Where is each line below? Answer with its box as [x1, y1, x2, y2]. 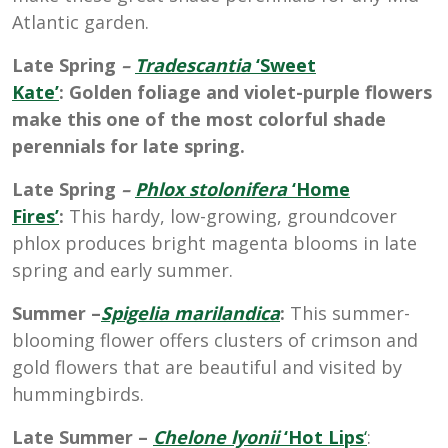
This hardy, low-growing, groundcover [69, 203, 397, 228]
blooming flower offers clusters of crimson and [12, 327, 418, 352]
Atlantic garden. [12, 9, 149, 34]
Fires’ [12, 203, 59, 228]
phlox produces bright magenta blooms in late [12, 230, 417, 255]
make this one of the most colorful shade [12, 106, 386, 131]
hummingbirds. [12, 381, 144, 406]
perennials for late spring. [12, 133, 245, 158]
